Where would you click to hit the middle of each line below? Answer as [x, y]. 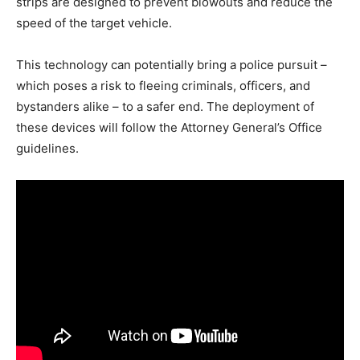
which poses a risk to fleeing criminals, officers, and [163, 86]
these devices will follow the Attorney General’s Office [169, 128]
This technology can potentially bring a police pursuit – [172, 65]
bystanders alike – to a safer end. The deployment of [165, 107]
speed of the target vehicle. [94, 23]
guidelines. [47, 149]
